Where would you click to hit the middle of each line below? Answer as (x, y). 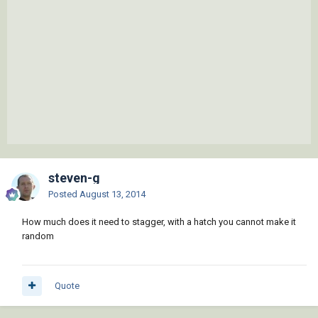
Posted (64, 194)
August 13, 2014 (113, 194)
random (38, 236)
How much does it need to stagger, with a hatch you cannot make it (159, 222)
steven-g (74, 178)
